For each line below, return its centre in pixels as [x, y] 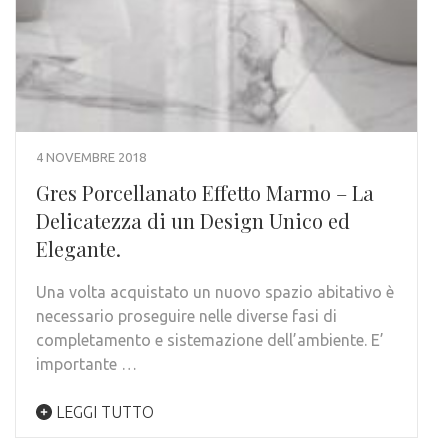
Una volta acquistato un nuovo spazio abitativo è [215, 292]
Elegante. [78, 249]
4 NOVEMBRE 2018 [91, 157]
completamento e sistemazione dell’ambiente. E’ [210, 340]
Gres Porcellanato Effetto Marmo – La [205, 193]
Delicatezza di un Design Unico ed [193, 221]
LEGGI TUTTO [103, 412]
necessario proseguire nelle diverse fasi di [186, 316]
